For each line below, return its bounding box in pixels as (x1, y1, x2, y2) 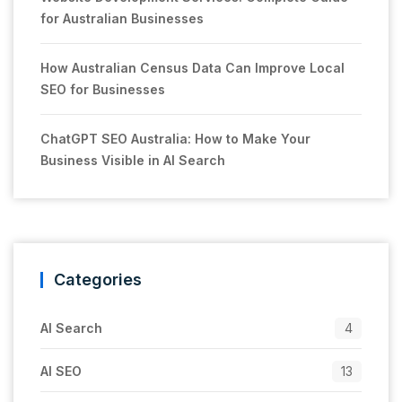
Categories (54, 269, 142, 289)
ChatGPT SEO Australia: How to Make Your (40, 130, 310, 146)
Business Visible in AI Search (40, 152, 225, 168)
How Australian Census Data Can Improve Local (40, 59, 345, 75)
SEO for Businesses (40, 81, 165, 97)
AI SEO (40, 363, 82, 379)
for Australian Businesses (40, 10, 204, 26)
